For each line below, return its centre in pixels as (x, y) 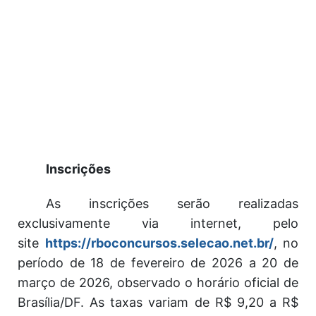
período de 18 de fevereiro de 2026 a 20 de (158, 263)
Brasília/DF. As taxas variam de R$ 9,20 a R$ (158, 302)
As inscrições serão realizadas (172, 203)
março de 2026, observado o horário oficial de (158, 282)
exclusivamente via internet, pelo (158, 223)
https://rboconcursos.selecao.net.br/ (159, 243)
